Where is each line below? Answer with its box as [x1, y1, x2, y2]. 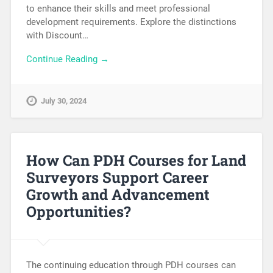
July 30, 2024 [40, 96, 87, 106]
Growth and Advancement [26, 185, 210, 205]
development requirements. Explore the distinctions [26, 16, 236, 27]
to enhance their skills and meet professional [26, 2, 210, 14]
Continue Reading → [26, 53, 109, 65]
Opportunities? [26, 202, 131, 222]
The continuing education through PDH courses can [26, 260, 236, 271]
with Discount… [26, 29, 88, 41]
